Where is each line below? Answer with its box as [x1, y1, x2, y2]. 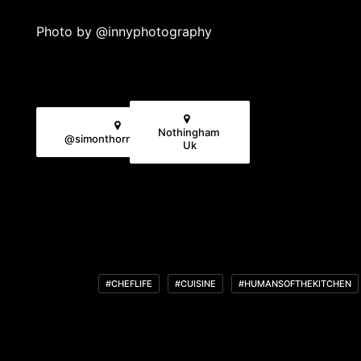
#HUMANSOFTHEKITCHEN [238, 278, 351, 289]
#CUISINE [174, 278, 216, 289]
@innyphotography [96, 23, 212, 39]
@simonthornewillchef [64, 132, 177, 145]
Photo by [36, 23, 96, 39]
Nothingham [158, 126, 219, 139]
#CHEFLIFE [105, 278, 152, 289]
